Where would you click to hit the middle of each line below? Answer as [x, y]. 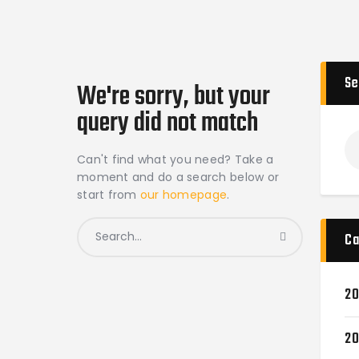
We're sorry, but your [174, 97]
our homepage [184, 194]
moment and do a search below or [178, 177]
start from [109, 194]
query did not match [168, 124]
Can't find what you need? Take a [175, 159]
